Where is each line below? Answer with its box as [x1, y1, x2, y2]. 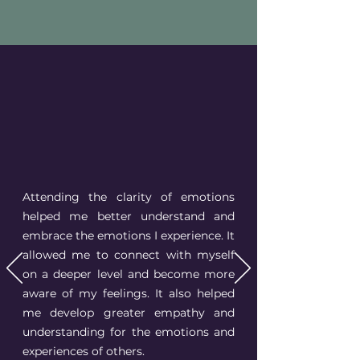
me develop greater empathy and [22, 305, 235, 320]
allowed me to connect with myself [22, 247, 235, 262]
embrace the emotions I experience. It [22, 228, 235, 243]
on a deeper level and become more [22, 267, 235, 281]
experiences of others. [22, 344, 145, 358]
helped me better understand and [22, 209, 235, 223]
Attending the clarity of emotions [22, 190, 235, 204]
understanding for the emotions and [22, 325, 235, 339]
